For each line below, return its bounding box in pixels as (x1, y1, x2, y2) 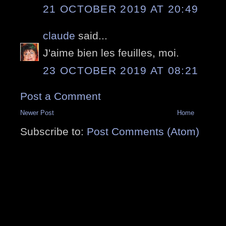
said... (75, 29, 107, 41)
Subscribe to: (20, 125, 87, 137)
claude (43, 29, 75, 41)
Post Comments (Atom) (87, 125, 199, 137)
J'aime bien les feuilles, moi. (43, 47, 179, 59)
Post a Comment (20, 90, 101, 102)
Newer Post (20, 108, 54, 117)
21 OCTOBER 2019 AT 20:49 (43, 3, 199, 15)
